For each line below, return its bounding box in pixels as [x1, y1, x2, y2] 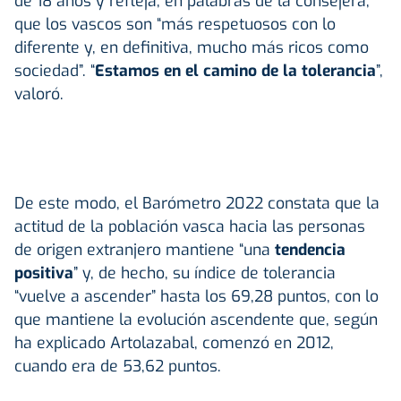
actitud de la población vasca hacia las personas [14, 215, 365, 237]
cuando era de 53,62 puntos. [14, 354, 221, 377]
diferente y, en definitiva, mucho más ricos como [14, 36, 369, 58]
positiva [14, 261, 73, 284]
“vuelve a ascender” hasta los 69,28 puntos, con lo [14, 285, 379, 307]
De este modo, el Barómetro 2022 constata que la [14, 192, 380, 214]
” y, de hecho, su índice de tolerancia [73, 261, 336, 284]
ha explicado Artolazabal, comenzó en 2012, [14, 331, 334, 354]
